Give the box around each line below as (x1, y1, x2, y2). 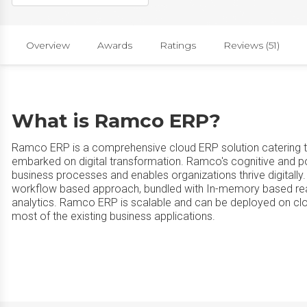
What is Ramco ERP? (12, 109, 221, 132)
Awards (97, 38, 132, 51)
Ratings (160, 38, 196, 51)
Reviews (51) (223, 38, 280, 51)
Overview (26, 38, 70, 51)
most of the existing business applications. (12, 210, 215, 223)
